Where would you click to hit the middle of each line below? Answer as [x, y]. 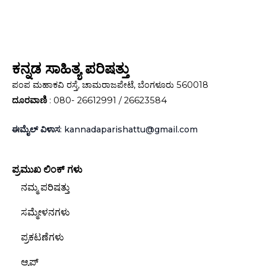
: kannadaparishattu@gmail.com [129, 130]
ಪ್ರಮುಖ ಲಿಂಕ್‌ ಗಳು [47, 169]
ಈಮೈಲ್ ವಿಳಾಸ [36, 130]
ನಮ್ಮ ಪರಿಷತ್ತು [45, 187]
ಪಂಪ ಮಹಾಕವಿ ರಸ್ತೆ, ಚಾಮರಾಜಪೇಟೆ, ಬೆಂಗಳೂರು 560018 [110, 85]
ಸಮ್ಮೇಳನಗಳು [45, 212]
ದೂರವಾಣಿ [29, 100]
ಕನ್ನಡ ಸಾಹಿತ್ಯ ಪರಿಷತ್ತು [70, 68]
